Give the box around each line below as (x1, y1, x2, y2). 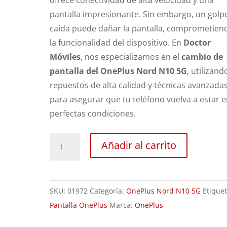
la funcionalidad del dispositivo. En (50, 37, 184, 48)
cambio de (181, 51, 223, 62)
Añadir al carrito (101, 138, 177, 152)
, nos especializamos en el (81, 51, 182, 62)
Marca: (109, 200, 135, 210)
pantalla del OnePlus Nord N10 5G (50, 65, 187, 77)
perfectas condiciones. (50, 108, 136, 119)
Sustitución (49, 134, 93, 145)
